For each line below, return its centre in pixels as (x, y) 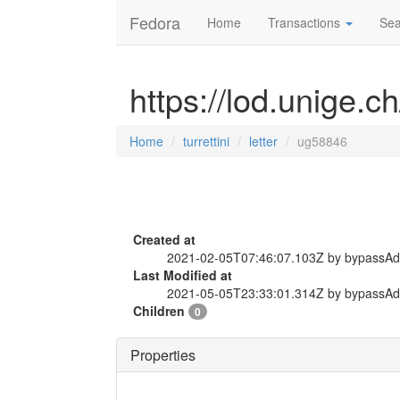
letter (263, 141)
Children (161, 311)
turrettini (206, 141)
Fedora (155, 22)
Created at (164, 239)
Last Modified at (183, 275)
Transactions (306, 22)
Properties (163, 355)
